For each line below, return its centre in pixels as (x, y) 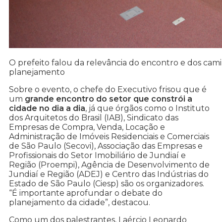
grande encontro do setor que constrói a (109, 99)
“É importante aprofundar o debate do (86, 193)
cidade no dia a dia (47, 109)
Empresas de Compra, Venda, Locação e (87, 127)
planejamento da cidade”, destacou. (80, 203)
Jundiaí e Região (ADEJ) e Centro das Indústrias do (109, 174)
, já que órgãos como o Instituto (147, 109)
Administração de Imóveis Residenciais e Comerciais (109, 137)
